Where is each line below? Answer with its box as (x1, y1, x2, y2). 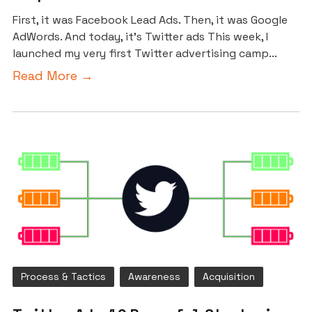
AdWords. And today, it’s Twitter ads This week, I (13, 29, 268, 45)
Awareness (128, 270, 180, 283)
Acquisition (203, 270, 255, 283)
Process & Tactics (21, 270, 106, 283)
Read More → (13, 68, 93, 84)
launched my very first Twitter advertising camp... (13, 46, 277, 61)
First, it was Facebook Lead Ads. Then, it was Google (13, 13, 288, 28)
